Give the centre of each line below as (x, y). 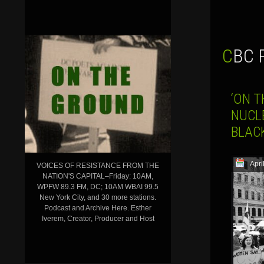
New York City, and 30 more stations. (98, 197)
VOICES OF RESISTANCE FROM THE (98, 165)
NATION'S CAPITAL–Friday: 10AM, (98, 176)
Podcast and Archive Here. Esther (98, 208)
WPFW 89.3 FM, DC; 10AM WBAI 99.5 (98, 187)
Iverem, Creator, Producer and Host (98, 218)
